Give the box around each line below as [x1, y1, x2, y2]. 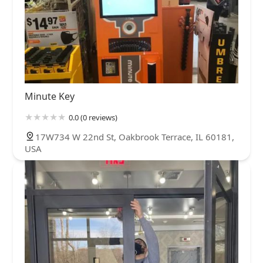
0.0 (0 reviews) [69, 112, 117, 123]
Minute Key [25, 89, 75, 103]
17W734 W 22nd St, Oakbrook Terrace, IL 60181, [35, 130, 234, 143]
